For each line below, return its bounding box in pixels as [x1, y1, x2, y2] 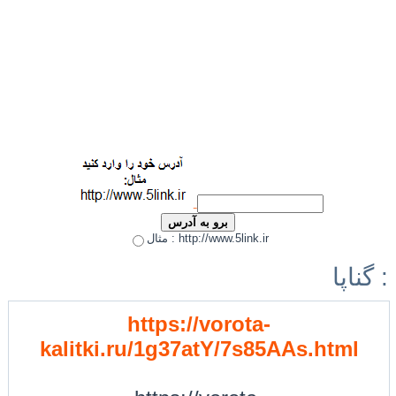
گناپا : [373, 263, 388, 291]
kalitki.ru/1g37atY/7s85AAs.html [39, 336, 359, 361]
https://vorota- [127, 311, 270, 336]
